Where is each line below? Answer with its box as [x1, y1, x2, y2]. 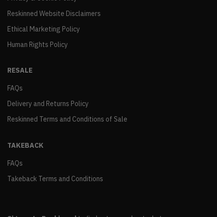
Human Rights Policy [7, 40, 68, 49]
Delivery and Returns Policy [7, 99, 89, 108]
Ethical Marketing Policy [7, 25, 80, 33]
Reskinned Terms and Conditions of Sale [7, 115, 127, 124]
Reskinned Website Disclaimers [7, 9, 101, 18]
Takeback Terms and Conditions [7, 174, 103, 183]
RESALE [7, 66, 32, 75]
